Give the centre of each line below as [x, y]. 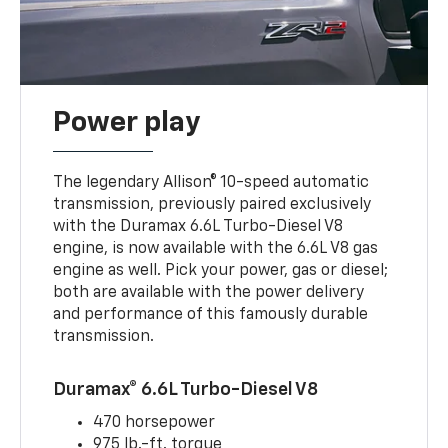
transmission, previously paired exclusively [212, 204]
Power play [127, 122]
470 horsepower [154, 422]
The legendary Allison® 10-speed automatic [211, 182]
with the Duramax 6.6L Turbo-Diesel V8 [198, 226]
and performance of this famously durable [211, 314]
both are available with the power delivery [209, 292]
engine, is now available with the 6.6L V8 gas [216, 248]
